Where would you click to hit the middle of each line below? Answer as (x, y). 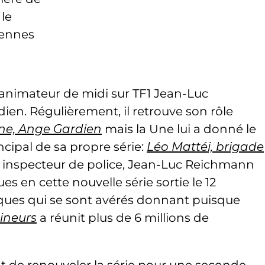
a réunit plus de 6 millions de (123, 218)
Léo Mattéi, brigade (205, 147)
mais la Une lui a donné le (179, 129)
